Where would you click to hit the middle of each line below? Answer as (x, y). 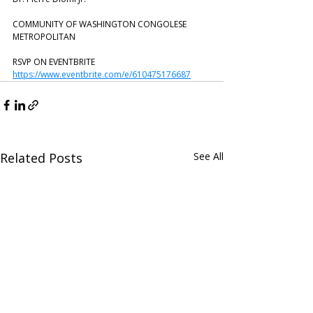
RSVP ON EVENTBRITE (54, 62)
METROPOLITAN (44, 37)
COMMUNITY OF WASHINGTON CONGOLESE (101, 24)
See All (209, 156)
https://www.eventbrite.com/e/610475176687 (102, 74)
